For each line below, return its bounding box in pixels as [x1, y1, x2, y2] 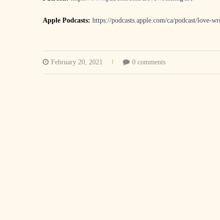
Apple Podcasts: [43, 17, 92, 25]
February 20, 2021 [51, 58, 103, 66]
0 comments [132, 58, 165, 66]
